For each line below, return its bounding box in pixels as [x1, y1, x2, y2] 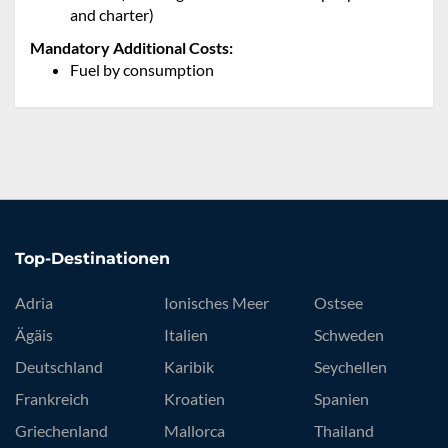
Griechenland [15, 420, 108, 440]
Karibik [164, 356, 215, 376]
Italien [164, 324, 209, 344]
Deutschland [15, 356, 103, 376]
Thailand [313, 420, 374, 440]
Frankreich [15, 388, 89, 408]
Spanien [313, 388, 369, 408]
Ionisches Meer [164, 292, 270, 312]
